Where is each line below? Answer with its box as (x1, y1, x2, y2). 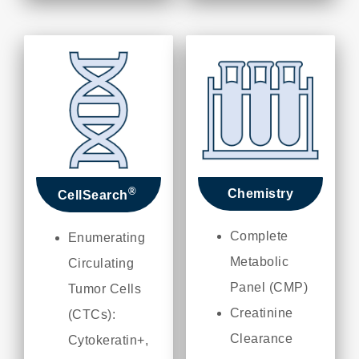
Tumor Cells (67, 281, 142, 296)
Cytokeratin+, (67, 333, 149, 347)
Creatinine (229, 305, 293, 320)
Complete (229, 228, 288, 243)
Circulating (67, 256, 135, 270)
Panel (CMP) (229, 280, 309, 294)
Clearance (229, 331, 293, 345)
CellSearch (57, 188, 128, 202)
